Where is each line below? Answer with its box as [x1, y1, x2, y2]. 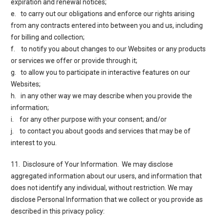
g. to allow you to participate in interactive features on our [11, 68, 191, 76]
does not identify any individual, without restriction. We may [11, 183, 193, 192]
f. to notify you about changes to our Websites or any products [11, 44, 206, 53]
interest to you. [11, 138, 57, 147]
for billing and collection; [11, 33, 85, 41]
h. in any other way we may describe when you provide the [11, 91, 193, 100]
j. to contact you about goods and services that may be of [11, 127, 191, 135]
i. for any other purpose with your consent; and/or [11, 115, 167, 123]
